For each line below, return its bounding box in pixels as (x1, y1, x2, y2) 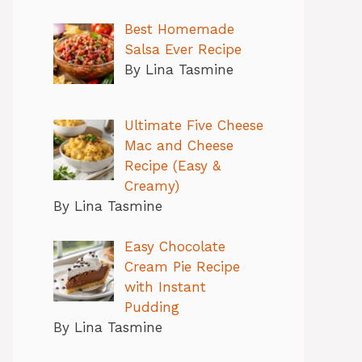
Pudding (124, 299, 179, 316)
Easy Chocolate (124, 238, 225, 255)
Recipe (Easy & (124, 157, 221, 174)
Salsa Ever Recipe (124, 41, 242, 58)
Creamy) (124, 177, 179, 194)
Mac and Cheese (124, 137, 234, 154)
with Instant (124, 279, 206, 296)
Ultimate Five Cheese (124, 116, 263, 133)
